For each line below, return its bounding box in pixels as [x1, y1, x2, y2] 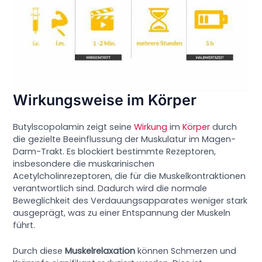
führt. [13, 219, 36, 232]
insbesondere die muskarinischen [13, 158, 155, 170]
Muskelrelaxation [65, 245, 136, 257]
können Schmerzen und [135, 245, 237, 257]
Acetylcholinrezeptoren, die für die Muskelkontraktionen [13, 170, 246, 182]
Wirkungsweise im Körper [13, 91, 197, 109]
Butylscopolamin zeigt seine [13, 121, 135, 133]
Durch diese [13, 245, 65, 257]
